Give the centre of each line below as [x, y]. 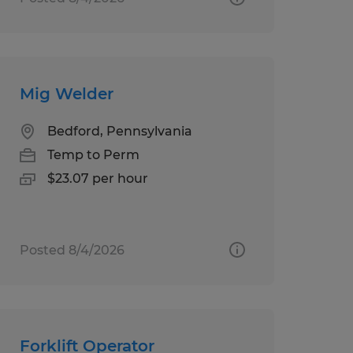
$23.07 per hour [97, 178]
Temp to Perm [93, 154]
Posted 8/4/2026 [72, 250]
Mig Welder [66, 93]
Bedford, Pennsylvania [119, 131]
